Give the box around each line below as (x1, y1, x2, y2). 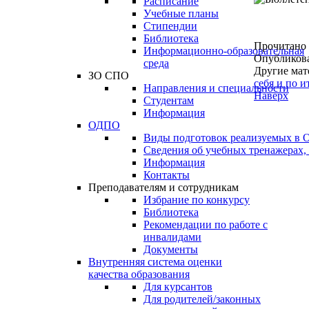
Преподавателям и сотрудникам (88, 181, 239, 193)
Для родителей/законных (143, 293, 261, 305)
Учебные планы (143, 8, 219, 19)
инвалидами (143, 231, 201, 243)
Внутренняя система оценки (88, 256, 222, 268)
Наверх (254, 89, 288, 101)
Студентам (143, 94, 194, 106)
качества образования (88, 268, 190, 280)
